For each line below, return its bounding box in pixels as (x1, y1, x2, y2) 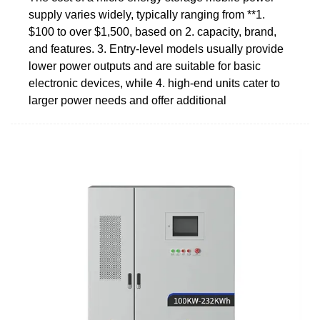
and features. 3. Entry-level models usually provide (29, 42, 284, 55)
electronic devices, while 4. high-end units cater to (29, 76, 280, 89)
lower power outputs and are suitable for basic (29, 59, 261, 72)
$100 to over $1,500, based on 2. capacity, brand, (29, 25, 276, 38)
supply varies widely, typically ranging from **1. (29, 8, 265, 21)
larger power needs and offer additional (29, 94, 226, 106)
